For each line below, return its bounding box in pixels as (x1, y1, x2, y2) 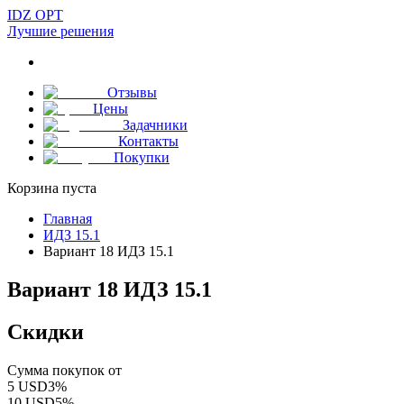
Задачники (123, 117, 188, 133)
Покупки (114, 150, 170, 165)
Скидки (7, 319, 84, 344)
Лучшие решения (7, 23, 114, 39)
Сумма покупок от (7, 362, 122, 378)
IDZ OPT (7, 7, 63, 23)
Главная (43, 211, 92, 226)
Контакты (118, 133, 179, 149)
